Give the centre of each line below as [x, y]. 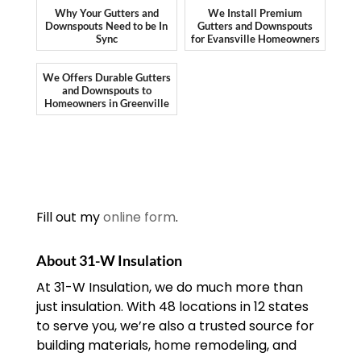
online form [139, 218]
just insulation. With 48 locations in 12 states [172, 307]
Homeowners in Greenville [106, 104]
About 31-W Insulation [109, 261]
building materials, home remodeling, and [166, 346]
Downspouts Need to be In [107, 26]
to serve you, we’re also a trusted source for [175, 326]
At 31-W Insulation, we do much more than [169, 288]
